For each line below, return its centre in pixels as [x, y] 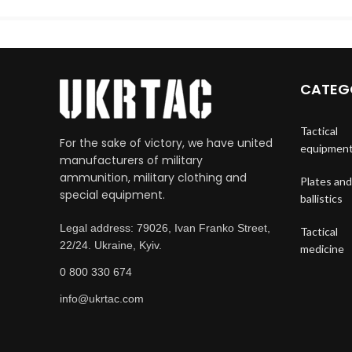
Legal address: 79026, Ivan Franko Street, [165, 227]
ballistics [321, 198]
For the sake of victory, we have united [166, 143]
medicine [322, 248]
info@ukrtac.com [102, 298]
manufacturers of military [131, 160]
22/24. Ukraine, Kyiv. [111, 245]
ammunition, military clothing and [153, 177]
